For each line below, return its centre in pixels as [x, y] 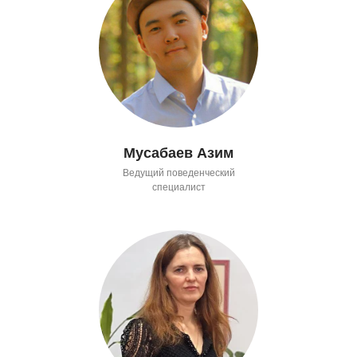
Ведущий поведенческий [178, 173]
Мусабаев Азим [178, 153]
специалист [178, 187]
